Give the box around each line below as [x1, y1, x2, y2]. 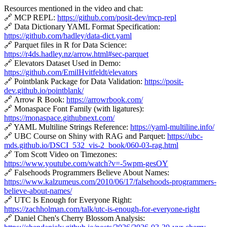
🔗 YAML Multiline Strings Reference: [4, 122, 130, 131]
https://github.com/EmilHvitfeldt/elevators [4, 67, 137, 77]
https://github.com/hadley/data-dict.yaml [4, 31, 132, 40]
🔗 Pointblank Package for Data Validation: [4, 77, 144, 86]
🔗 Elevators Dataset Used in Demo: [4, 58, 121, 67]
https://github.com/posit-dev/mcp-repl [57, 13, 176, 22]
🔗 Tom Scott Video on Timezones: [4, 149, 117, 159]
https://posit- [144, 77, 183, 86]
